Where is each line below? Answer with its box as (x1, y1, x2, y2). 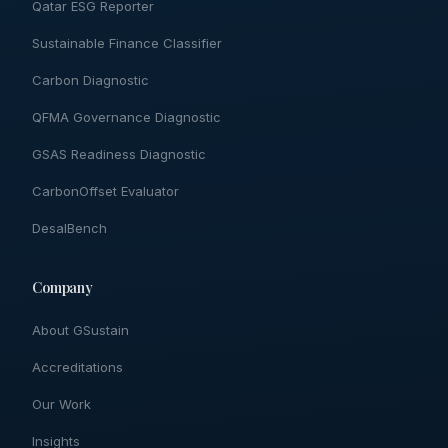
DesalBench (32, 220, 107, 236)
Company (32, 278, 94, 297)
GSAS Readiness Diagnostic (32, 146, 206, 162)
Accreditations (32, 359, 123, 375)
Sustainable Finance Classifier (32, 35, 222, 51)
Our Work (32, 396, 91, 412)
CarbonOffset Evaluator (32, 183, 179, 199)
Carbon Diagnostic (32, 72, 149, 88)
